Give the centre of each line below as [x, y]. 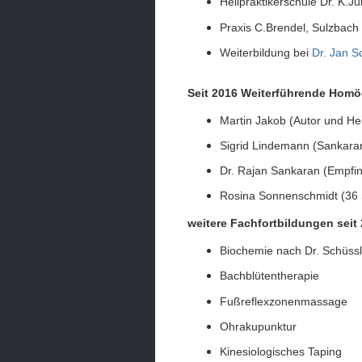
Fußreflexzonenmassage [284, 301]
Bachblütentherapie [269, 276]
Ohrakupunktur [258, 326]
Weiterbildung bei [266, 52]
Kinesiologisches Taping [281, 351]
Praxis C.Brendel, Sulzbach [289, 27]
